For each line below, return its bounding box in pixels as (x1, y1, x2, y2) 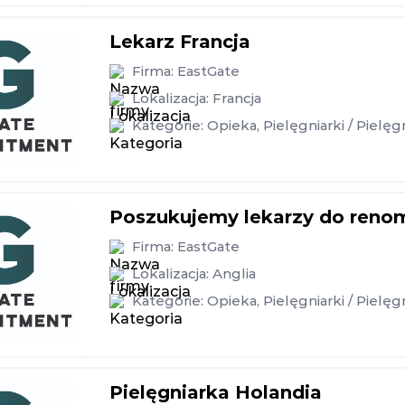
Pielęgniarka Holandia (109, 381, 322, 403)
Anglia (212, 265, 256, 282)
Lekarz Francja (109, 31, 250, 52)
